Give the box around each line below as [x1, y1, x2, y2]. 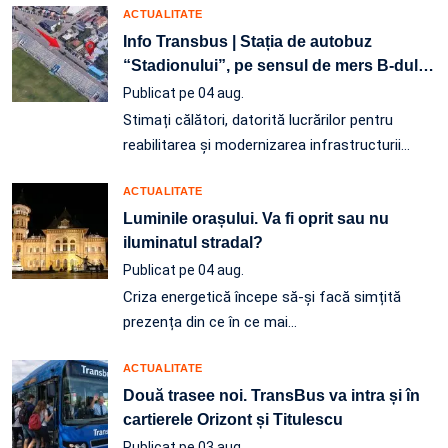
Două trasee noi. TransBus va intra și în [123, 387, 420, 404]
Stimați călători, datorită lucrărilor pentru [123, 111, 393, 129]
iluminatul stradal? [123, 234, 263, 251]
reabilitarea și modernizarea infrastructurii [123, 136, 401, 154]
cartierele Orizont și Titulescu [123, 411, 343, 428]
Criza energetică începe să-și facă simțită [123, 288, 401, 306]
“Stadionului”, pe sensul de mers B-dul [123, 57, 418, 74]
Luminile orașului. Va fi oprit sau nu [123, 210, 389, 227]
